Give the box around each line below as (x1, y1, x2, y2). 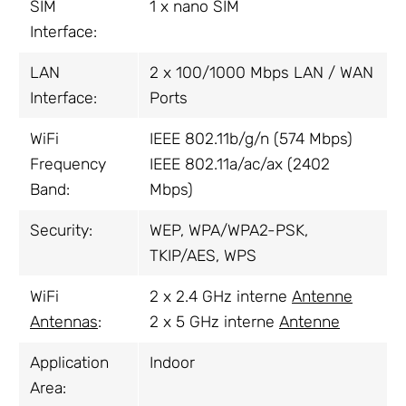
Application (30, 353, 109, 372)
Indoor (150, 353, 195, 372)
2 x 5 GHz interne (150, 313, 279, 332)
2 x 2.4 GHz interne (150, 287, 292, 306)
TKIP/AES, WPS (150, 246, 256, 266)
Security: (30, 221, 92, 240)
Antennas (30, 313, 98, 332)
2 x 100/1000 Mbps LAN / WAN (150, 63, 373, 82)
